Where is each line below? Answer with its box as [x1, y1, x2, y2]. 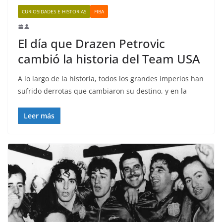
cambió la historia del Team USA [18, 50, 200, 67]
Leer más [24, 111, 55, 120]
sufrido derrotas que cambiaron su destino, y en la [18, 86, 187, 96]
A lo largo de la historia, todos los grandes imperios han [18, 73, 204, 83]
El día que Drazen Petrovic [18, 35, 165, 52]
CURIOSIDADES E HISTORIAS [22, 7, 86, 15]
